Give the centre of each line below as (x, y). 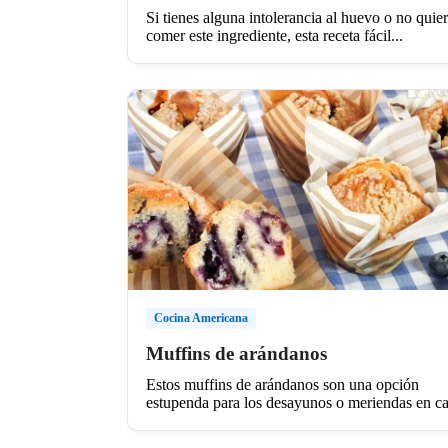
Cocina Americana (201, 317)
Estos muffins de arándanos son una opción (282, 384)
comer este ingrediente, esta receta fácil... (274, 35)
